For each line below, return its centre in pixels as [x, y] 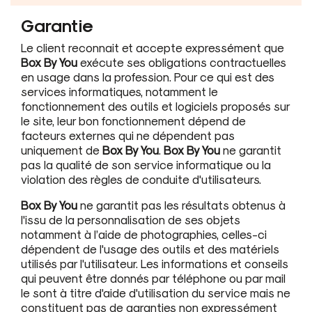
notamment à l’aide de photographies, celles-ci [144, 234]
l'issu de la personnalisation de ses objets [131, 219]
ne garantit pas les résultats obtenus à [181, 204]
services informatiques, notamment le [119, 91]
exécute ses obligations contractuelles [182, 62]
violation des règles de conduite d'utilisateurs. [141, 179]
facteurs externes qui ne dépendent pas [128, 135]
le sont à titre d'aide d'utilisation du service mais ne [156, 292]
